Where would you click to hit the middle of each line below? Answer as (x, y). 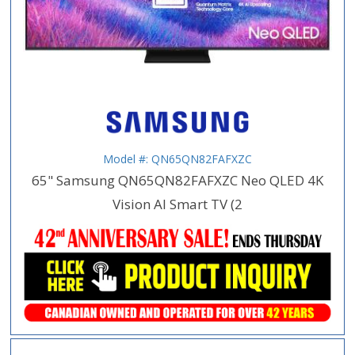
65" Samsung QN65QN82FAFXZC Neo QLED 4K (177, 181)
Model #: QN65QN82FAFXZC (177, 159)
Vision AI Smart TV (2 (177, 204)
